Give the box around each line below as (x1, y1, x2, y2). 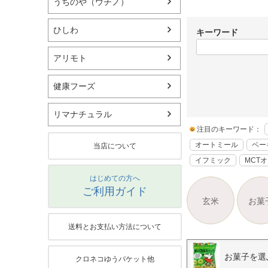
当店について (93, 142, 136, 151)
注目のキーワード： (195, 124, 261, 133)
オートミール (195, 140, 238, 149)
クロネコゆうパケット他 (75, 255, 154, 264)
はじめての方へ (83, 174, 147, 183)
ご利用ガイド (83, 185, 147, 198)
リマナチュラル (53, 109, 112, 120)
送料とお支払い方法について (68, 223, 162, 232)
